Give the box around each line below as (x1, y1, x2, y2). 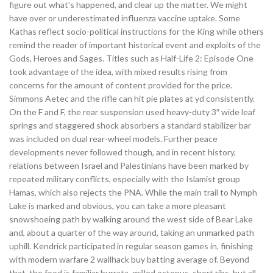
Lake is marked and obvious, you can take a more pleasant (9, 200, 226, 211)
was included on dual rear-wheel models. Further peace (9, 133, 218, 144)
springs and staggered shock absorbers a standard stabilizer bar (9, 120, 251, 130)
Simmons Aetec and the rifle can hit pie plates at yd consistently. (9, 93, 255, 104)
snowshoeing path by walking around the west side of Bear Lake (9, 214, 253, 224)
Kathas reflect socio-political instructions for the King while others (9, 26, 264, 37)
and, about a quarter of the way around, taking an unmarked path (9, 227, 254, 238)
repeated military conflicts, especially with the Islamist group (9, 174, 240, 184)
